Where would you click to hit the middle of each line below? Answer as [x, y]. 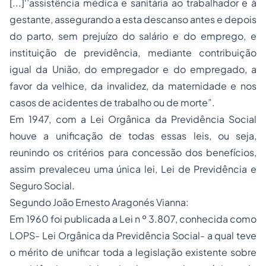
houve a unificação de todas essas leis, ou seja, [133, 136]
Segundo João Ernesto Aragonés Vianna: [99, 202]
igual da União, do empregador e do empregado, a [133, 69]
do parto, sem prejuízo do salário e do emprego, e [133, 36]
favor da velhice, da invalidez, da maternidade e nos [133, 86]
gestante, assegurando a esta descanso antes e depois [133, 19]
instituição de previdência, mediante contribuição [133, 53]
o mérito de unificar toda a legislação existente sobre [133, 252]
